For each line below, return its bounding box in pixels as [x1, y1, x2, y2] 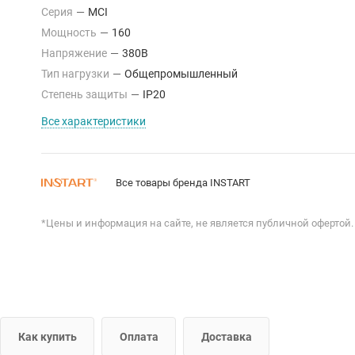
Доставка [201, 330, 252, 343]
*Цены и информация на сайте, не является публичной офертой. [41, 217, 353, 229]
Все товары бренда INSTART [116, 176, 250, 189]
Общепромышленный [124, 67, 238, 80]
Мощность [41, 26, 99, 39]
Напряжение [41, 47, 109, 59]
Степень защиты [41, 88, 130, 101]
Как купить [18, 330, 77, 343]
